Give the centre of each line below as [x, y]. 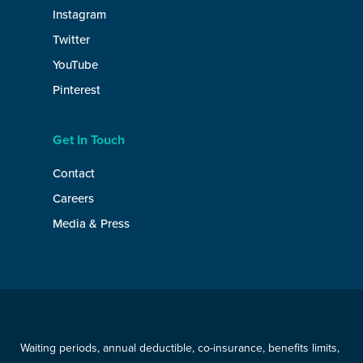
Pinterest [77, 90]
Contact [74, 173]
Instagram [79, 15]
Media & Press [91, 224]
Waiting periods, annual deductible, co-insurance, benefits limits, [180, 348]
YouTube [75, 65]
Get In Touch [89, 140]
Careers [73, 199]
